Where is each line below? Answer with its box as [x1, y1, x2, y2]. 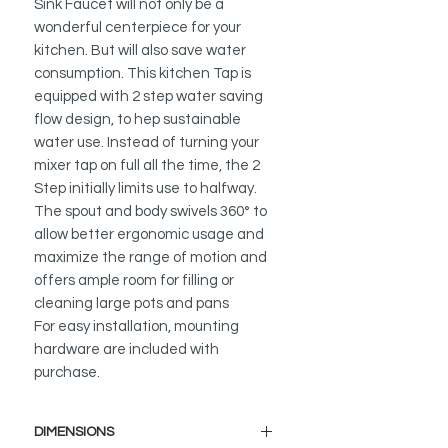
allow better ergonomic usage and [34, 227, 264, 243]
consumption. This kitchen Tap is [34, 66, 251, 82]
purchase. [34, 365, 100, 381]
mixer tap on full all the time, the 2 [34, 158, 260, 174]
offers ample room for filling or [34, 273, 234, 289]
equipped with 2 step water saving [34, 89, 263, 105]
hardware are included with [34, 342, 219, 358]
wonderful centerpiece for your [34, 20, 241, 36]
